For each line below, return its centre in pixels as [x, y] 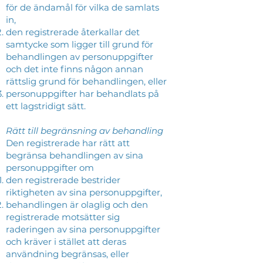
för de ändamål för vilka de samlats [82, 7]
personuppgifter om [51, 168]
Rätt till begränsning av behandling [86, 131]
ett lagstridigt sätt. [47, 106]
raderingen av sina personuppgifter [83, 229]
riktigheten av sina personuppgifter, [85, 192]
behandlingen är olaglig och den [77, 205]
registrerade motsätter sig [63, 217]
